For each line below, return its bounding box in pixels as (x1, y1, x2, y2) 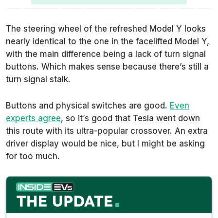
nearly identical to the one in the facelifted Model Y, (6, 36, 209, 47)
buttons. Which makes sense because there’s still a (6, 62, 209, 72)
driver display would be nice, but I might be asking (6, 139, 205, 149)
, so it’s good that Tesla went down (61, 113, 200, 124)
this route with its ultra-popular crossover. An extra (6, 126, 208, 136)
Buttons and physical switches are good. (6, 101, 170, 111)
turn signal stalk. (6, 74, 71, 85)
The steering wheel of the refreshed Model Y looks (6, 24, 206, 34)
